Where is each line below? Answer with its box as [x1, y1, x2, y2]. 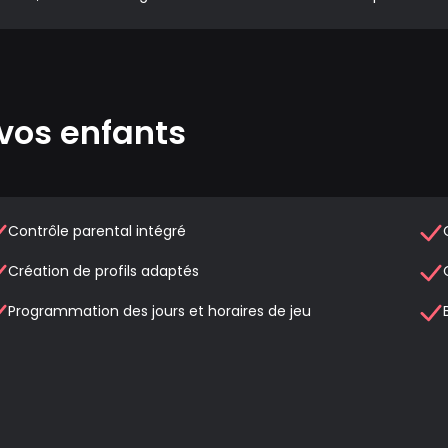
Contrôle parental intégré [8, 220, 186, 241]
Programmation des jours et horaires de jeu [8, 300, 311, 321]
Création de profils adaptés [8, 260, 199, 281]
